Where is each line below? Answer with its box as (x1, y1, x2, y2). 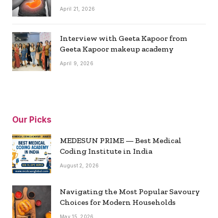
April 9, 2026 (60, 60, 93, 66)
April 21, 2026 (60, 5, 95, 12)
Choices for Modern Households (60, 197, 176, 207)
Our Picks (12, 114, 52, 125)
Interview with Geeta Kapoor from (60, 33, 187, 43)
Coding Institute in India (60, 146, 152, 156)
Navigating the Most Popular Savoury (60, 186, 200, 196)
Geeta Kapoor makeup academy (60, 44, 174, 54)
